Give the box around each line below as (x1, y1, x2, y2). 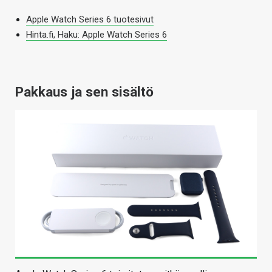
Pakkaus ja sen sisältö (15, 84, 154, 100)
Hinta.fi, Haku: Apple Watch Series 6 (26, 29, 167, 41)
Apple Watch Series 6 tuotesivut (26, 14, 154, 25)
